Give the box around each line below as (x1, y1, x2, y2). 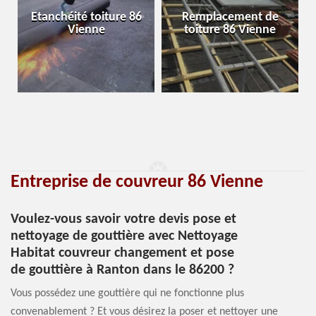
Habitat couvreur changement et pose (11, 246, 234, 260)
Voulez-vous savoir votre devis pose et (11, 212, 236, 226)
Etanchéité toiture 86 (30, 11, 142, 24)
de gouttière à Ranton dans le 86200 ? (11, 263, 234, 277)
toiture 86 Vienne (184, 23, 276, 37)
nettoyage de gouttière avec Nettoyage (11, 229, 238, 243)
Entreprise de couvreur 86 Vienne (11, 173, 263, 192)
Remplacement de (181, 11, 279, 24)
